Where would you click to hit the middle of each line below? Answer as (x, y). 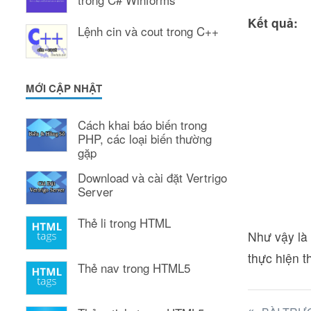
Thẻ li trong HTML (124, 223)
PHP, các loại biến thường (145, 139)
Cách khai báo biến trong (142, 125)
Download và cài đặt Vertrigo (152, 178)
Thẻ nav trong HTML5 (134, 268)
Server (95, 192)
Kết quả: (273, 23)
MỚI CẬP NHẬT (64, 89)
